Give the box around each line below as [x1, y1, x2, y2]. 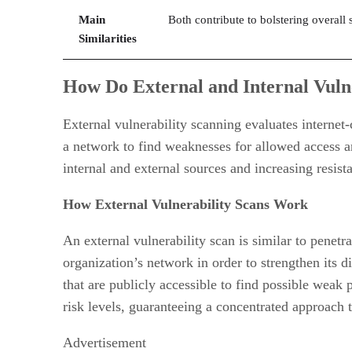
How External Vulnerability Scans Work [63, 196, 308, 212]
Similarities [79, 31, 137, 45]
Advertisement [63, 334, 146, 350]
